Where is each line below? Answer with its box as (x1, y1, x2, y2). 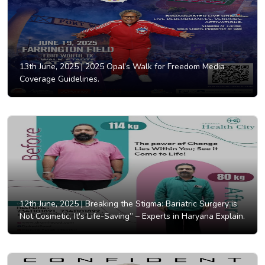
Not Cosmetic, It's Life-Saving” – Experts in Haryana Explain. (20, 211, 245, 222)
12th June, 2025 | (20, 198, 83, 210)
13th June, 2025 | (20, 61, 83, 73)
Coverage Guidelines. (20, 73, 99, 85)
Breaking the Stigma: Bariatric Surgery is (83, 198, 237, 210)
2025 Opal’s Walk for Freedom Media (83, 61, 225, 73)
